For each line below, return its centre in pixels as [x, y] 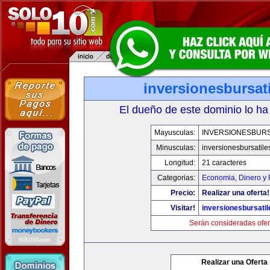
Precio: [183, 193]
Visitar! [183, 208]
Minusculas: [176, 148]
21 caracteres [224, 163]
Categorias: [176, 178]
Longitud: [180, 163]
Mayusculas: [175, 133]
